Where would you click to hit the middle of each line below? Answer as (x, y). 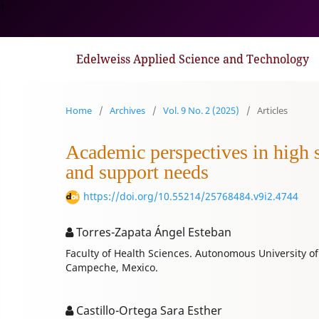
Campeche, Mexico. (112, 268)
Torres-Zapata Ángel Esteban (152, 232)
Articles (272, 111)
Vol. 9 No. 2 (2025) (201, 111)
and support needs (137, 172)
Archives (127, 111)
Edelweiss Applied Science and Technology (193, 59)
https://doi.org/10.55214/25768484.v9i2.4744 (191, 197)
